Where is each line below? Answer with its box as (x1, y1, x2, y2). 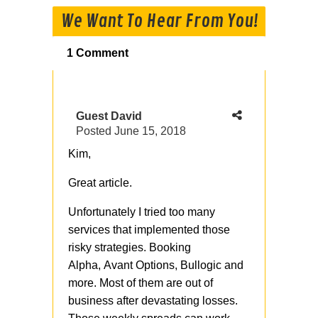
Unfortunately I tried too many (68, 206, 215, 219)
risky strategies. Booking (68, 241, 191, 254)
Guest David (76, 110, 142, 123)
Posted (76, 125, 114, 138)
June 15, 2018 (114, 125, 186, 138)
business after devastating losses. (68, 295, 238, 307)
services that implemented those (68, 224, 230, 236)
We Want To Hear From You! (60, 10, 258, 33)
